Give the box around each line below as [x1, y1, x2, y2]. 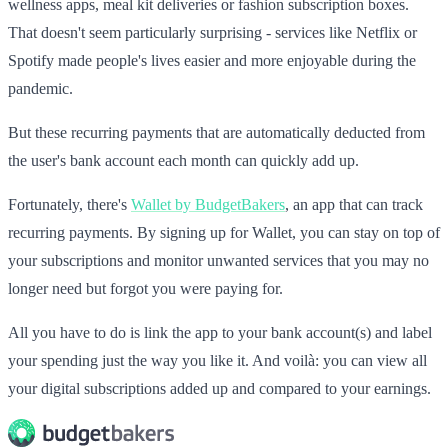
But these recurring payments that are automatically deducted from [8, 123, 425, 141]
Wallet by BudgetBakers [131, 195, 285, 213]
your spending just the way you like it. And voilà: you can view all [8, 351, 427, 369]
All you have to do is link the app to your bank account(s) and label [8, 323, 432, 341]
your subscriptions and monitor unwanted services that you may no [8, 251, 429, 269]
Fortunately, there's [8, 195, 131, 213]
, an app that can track [285, 195, 423, 213]
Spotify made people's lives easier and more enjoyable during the [8, 51, 416, 69]
